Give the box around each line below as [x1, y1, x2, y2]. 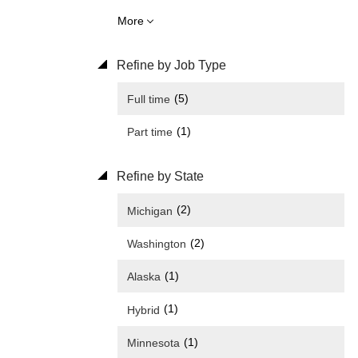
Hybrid [127, 303, 160, 316]
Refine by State [113, 169, 204, 184]
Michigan [127, 204, 173, 217]
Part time [127, 125, 173, 139]
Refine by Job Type [113, 58, 226, 72]
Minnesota [127, 336, 180, 349]
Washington [127, 237, 186, 250]
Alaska [127, 270, 161, 284]
